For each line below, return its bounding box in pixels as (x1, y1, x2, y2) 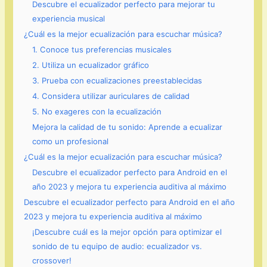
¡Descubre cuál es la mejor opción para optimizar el (32, 227, 222, 237)
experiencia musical (32, 14, 105, 24)
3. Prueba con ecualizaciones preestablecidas (32, 76, 203, 86)
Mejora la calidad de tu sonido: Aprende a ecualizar (32, 122, 223, 132)
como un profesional (32, 136, 109, 147)
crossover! (32, 256, 72, 266)
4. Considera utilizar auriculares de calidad (32, 91, 190, 101)
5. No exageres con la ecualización (32, 107, 162, 117)
